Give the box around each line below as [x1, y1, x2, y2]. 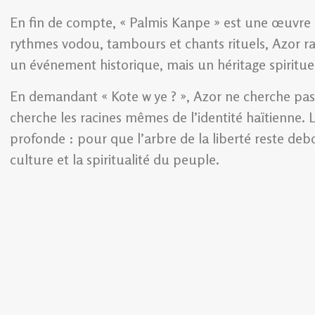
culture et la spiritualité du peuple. [10, 150, 219, 168]
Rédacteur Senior [137, 223, 202, 233]
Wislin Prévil [67, 221, 132, 236]
